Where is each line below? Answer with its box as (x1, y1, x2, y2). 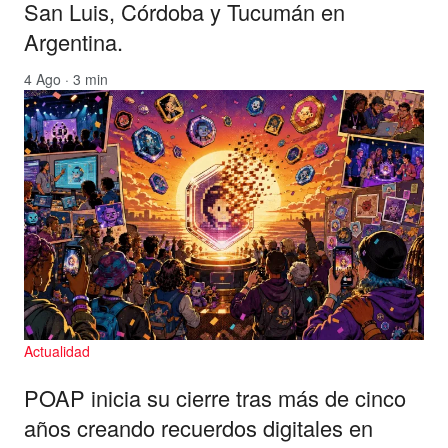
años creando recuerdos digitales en (24, 412, 373, 444)
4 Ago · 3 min (24, 68, 108, 89)
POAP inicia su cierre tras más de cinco (24, 382, 406, 414)
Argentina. (24, 25, 123, 57)
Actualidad (24, 340, 90, 361)
